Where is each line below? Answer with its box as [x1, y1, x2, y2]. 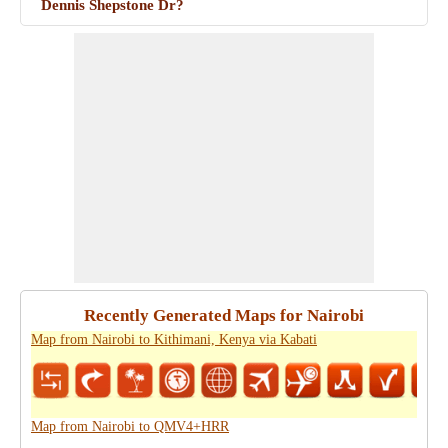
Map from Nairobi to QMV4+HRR [31, 419, 229, 434]
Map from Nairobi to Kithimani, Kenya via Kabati [31, 332, 317, 347]
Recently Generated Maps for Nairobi [84, 306, 364, 325]
